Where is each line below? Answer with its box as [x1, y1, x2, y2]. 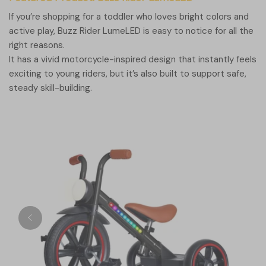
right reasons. [9, 39, 65, 52]
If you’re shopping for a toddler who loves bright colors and [9, 11, 249, 23]
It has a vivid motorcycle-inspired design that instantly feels [9, 53, 256, 66]
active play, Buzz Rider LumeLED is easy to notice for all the [9, 25, 254, 37]
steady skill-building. [9, 82, 92, 94]
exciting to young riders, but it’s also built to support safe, [9, 68, 246, 80]
